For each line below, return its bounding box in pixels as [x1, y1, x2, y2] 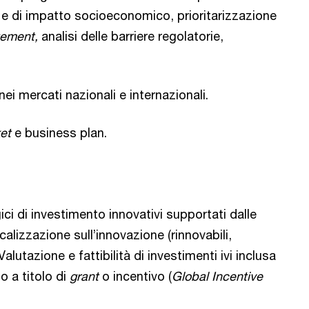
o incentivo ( [99, 268, 172, 284]
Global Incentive [172, 268, 263, 284]
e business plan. [11, 125, 110, 141]
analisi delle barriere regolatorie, [38, 28, 223, 44]
